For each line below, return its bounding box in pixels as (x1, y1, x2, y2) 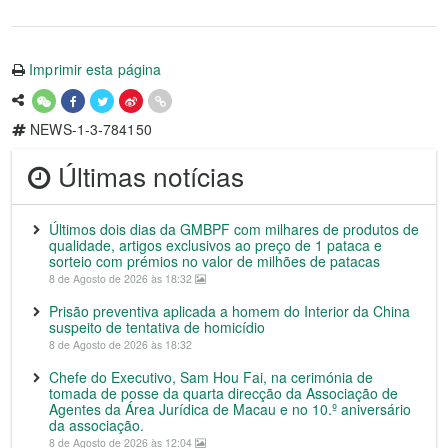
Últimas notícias (51, 156, 244, 194)
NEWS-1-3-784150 (26, 118, 152, 139)
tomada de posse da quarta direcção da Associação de (49, 382, 398, 403)
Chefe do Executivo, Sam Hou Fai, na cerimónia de (49, 366, 373, 387)
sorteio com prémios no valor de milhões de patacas (49, 250, 380, 271)
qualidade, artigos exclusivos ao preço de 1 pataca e (49, 234, 382, 255)
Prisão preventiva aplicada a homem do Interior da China (49, 300, 410, 321)
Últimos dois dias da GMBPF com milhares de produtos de (49, 218, 419, 239)
